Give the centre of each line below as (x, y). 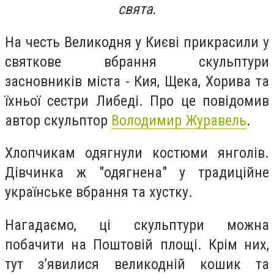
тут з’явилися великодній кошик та (137, 264)
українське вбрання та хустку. (99, 192)
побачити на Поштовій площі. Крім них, (137, 244)
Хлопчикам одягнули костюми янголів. (137, 153)
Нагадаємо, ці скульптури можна (137, 225)
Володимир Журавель (179, 120)
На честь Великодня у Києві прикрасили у (137, 42)
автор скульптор (58, 120)
